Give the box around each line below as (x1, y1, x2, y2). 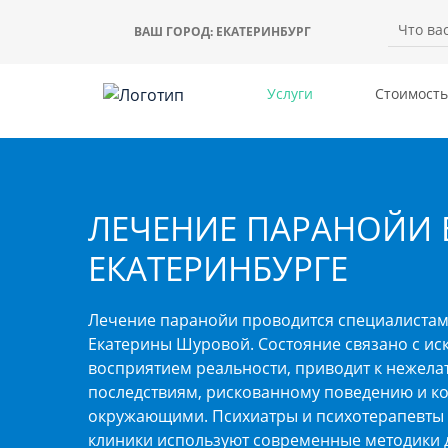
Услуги (267, 84, 313, 103)
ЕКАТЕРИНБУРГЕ (88, 245, 348, 291)
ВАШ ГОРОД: (133, 23, 216, 40)
